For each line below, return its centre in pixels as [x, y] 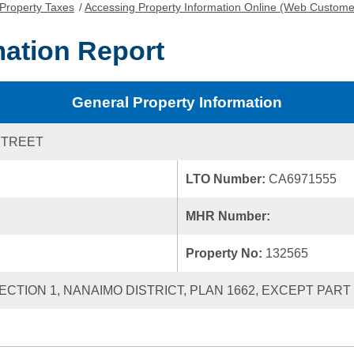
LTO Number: [227, 179]
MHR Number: [230, 216]
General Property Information [177, 102]
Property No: [226, 253]
